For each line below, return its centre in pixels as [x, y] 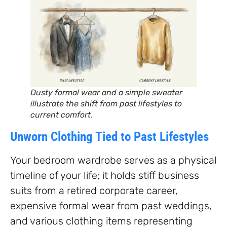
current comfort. [62, 115]
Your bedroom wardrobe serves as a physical [113, 160]
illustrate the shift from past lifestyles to [106, 104]
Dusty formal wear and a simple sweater [106, 93]
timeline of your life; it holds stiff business [105, 176]
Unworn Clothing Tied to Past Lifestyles [109, 137]
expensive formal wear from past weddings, [111, 206]
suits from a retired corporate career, [94, 191]
